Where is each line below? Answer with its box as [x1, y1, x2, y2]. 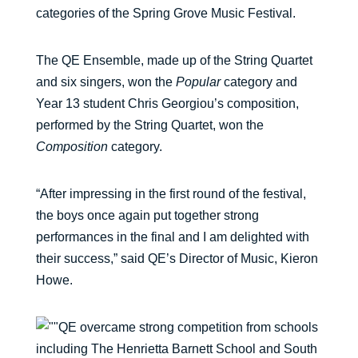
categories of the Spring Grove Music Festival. [35, 6, 296, 20]
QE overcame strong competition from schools [58, 320, 318, 334]
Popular [175, 75, 221, 89]
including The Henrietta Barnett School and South [35, 342, 317, 356]
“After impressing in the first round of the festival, [35, 187, 306, 201]
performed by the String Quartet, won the [35, 118, 264, 132]
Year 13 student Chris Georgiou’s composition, [35, 97, 299, 110]
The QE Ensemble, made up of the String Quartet [35, 54, 312, 67]
